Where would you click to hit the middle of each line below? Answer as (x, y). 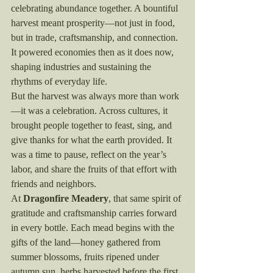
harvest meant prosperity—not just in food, (94, 23)
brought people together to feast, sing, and (93, 125)
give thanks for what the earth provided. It (93, 140)
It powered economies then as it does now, (94, 52)
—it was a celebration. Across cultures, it (90, 111)
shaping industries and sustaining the (82, 67)
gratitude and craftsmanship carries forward (95, 213)
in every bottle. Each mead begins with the (94, 228)
